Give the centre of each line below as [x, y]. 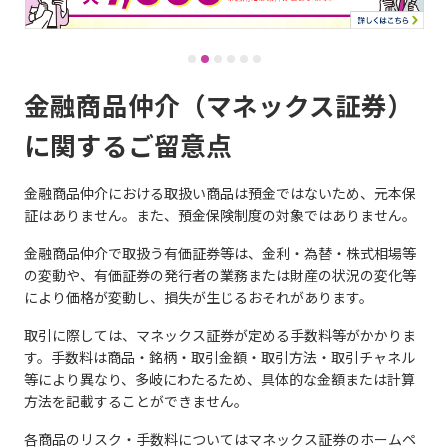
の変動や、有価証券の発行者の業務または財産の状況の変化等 [220, 275]
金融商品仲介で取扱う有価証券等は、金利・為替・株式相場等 [220, 253]
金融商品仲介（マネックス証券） [218, 106]
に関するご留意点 [128, 146]
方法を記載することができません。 [136, 401]
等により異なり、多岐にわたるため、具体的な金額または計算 [219, 379]
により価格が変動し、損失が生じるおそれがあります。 [198, 297]
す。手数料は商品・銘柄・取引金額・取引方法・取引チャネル [219, 357]
